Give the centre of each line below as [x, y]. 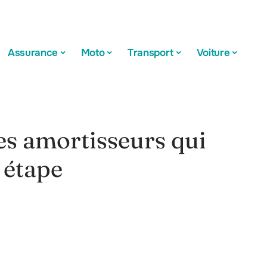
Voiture [213, 52]
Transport [151, 52]
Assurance [33, 52]
